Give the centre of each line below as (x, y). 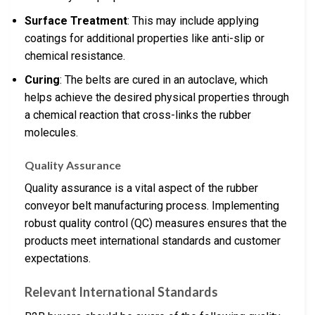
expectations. (58, 259)
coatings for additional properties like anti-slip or (144, 38)
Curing (42, 80)
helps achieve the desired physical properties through (157, 98)
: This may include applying (193, 20)
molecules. (51, 133)
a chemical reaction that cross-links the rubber (138, 115)
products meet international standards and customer (153, 241)
